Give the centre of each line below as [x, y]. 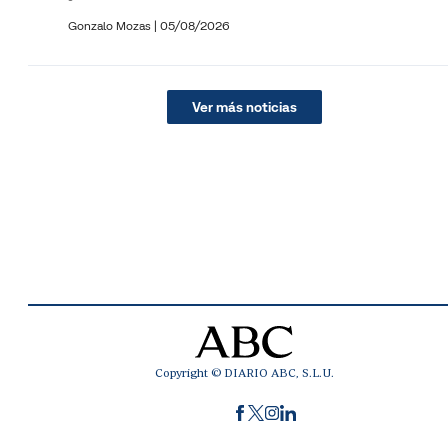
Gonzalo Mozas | [114, 25]
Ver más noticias [244, 106]
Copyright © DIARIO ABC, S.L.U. [244, 372]
